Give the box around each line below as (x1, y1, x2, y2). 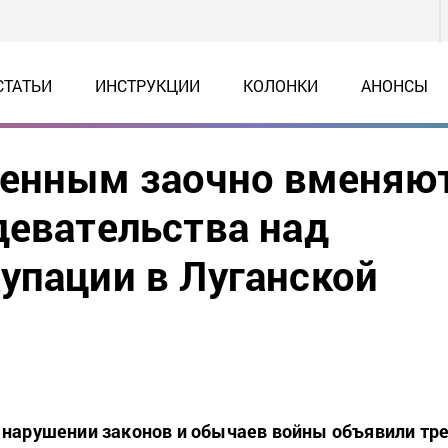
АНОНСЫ (361, 75, 428, 96)
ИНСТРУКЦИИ (95, 75, 200, 96)
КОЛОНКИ (243, 75, 318, 96)
